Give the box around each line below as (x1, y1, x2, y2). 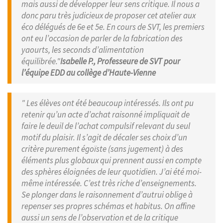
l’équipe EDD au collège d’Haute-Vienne (21, 67, 156, 78)
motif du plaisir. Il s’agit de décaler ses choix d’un (21, 131, 187, 143)
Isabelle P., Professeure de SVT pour (60, 55, 180, 67)
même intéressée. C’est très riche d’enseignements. (21, 177, 197, 189)
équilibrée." (21, 55, 60, 67)
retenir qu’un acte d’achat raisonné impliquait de (21, 109, 190, 120)
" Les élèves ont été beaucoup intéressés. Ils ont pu (21, 97, 194, 109)
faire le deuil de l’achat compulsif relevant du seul (21, 120, 190, 131)
